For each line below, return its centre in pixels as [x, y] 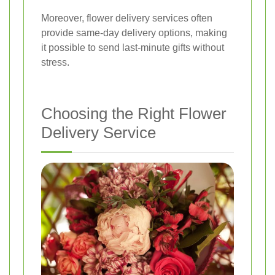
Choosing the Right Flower [134, 114]
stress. [55, 63]
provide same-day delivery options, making [134, 33]
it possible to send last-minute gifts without [133, 48]
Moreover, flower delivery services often [127, 18]
